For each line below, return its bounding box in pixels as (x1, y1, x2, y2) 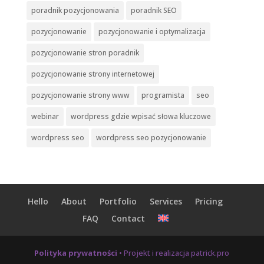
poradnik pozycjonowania (31, 5, 119, 15)
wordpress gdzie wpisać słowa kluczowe (70, 111, 211, 121)
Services (150, 195, 183, 207)
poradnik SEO (130, 5, 177, 15)
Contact (111, 212, 145, 224)
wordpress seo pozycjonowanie (95, 132, 206, 143)
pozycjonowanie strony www (31, 90, 130, 100)
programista (141, 90, 184, 100)
